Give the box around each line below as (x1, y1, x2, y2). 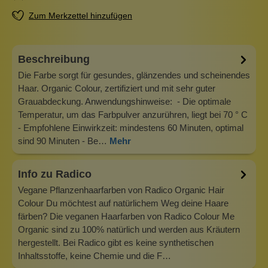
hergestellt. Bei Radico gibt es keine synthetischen (18, 237, 214, 248)
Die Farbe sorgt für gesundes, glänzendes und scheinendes (18, 69, 250, 80)
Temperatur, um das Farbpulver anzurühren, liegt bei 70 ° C (18, 109, 248, 120)
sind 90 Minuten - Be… (18, 135, 109, 146)
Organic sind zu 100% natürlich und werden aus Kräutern (18, 224, 240, 234)
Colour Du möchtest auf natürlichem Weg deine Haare (18, 197, 229, 208)
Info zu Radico (18, 168, 92, 181)
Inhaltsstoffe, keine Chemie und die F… (18, 250, 171, 261)
